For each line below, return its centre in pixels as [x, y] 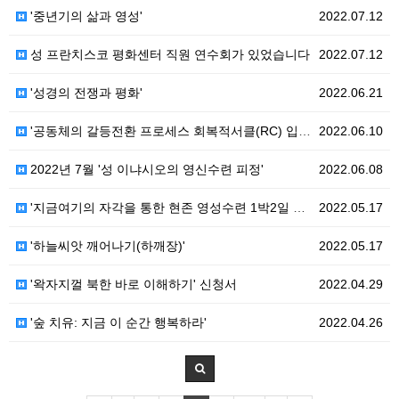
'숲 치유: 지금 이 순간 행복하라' [117, 322]
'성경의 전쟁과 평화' [85, 93]
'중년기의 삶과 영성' [85, 16]
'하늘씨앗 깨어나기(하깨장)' [106, 246]
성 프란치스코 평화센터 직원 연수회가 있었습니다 [168, 54]
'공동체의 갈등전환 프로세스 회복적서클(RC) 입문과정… [163, 131]
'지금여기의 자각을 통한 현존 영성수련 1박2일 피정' [160, 208]
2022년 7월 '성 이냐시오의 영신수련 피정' [145, 169]
